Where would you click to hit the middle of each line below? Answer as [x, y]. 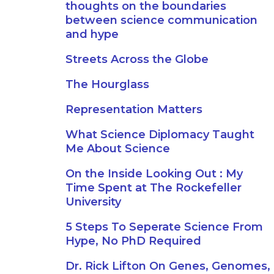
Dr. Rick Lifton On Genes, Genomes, [168, 266]
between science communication [161, 20]
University [93, 202]
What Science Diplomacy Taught [160, 135]
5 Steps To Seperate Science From [164, 227]
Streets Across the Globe [137, 59]
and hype [92, 34]
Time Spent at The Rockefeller [154, 188]
